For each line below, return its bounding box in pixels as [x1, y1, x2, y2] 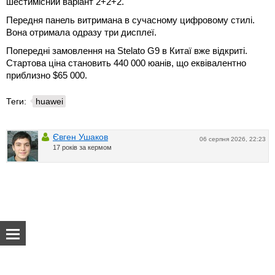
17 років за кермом [53, 144, 112, 152]
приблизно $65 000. [6, 70, 87, 81]
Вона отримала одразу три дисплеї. [6, 27, 157, 38]
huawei [36, 96, 63, 107]
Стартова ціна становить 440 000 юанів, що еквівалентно [6, 58, 246, 69]
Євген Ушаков [53, 132, 108, 142]
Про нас [6, 256, 37, 265]
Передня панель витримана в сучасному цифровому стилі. [6, 15, 255, 26]
